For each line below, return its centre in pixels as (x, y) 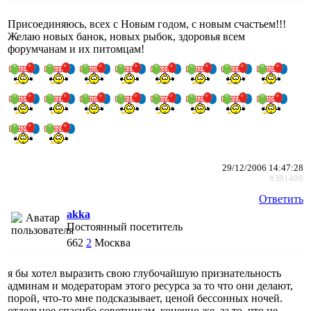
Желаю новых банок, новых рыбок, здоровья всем (126, 36)
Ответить (281, 199)
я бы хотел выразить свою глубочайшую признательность (144, 273)
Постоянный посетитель (125, 226)
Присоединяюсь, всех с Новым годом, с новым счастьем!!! (147, 24)
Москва (112, 242)
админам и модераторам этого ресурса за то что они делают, (150, 285)
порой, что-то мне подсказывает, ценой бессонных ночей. (145, 298)
